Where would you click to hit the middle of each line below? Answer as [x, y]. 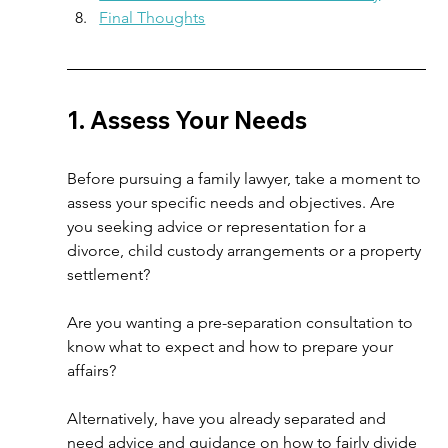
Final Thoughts [152, 17]
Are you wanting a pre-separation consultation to [242, 322]
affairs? [94, 370]
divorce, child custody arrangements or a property [246, 250]
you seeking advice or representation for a [219, 226]
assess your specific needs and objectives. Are [233, 202]
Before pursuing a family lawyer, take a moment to [246, 178]
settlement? [113, 274]
